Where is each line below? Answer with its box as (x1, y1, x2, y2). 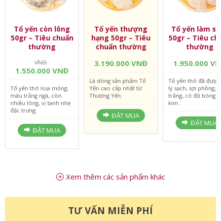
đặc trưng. (10, 135, 37, 143)
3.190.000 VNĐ (94, 86, 147, 97)
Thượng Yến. (89, 120, 122, 128)
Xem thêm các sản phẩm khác (66, 200, 165, 210)
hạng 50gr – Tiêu (91, 61, 150, 71)
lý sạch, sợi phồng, (168, 112, 216, 120)
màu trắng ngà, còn (10, 120, 62, 128)
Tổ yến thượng (94, 52, 147, 62)
